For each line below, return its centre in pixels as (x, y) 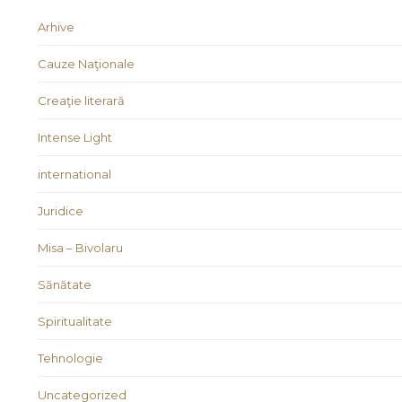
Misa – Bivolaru (80, 248)
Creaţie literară (81, 101)
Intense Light (75, 138)
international (74, 175)
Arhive (56, 27)
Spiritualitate (75, 322)
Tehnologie (70, 358)
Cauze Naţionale (86, 64)
